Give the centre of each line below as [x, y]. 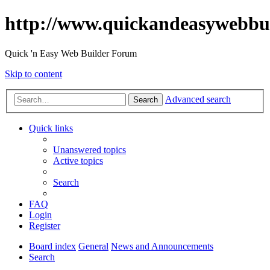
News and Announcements [162, 246]
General [93, 246]
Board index [52, 246]
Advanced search [198, 99]
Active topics [78, 161]
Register [45, 226]
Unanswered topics [89, 150]
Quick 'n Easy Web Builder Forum [71, 53]
